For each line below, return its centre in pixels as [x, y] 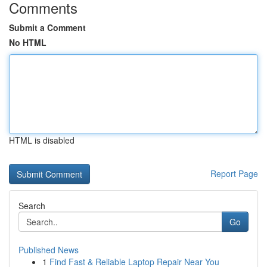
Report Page [234, 173]
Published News [49, 250]
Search [32, 206]
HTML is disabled [42, 140]
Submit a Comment [47, 27]
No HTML [28, 42]
